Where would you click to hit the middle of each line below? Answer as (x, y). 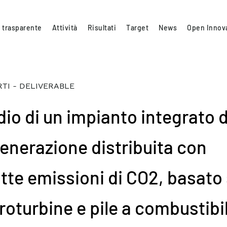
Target (138, 27)
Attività (65, 27)
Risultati (102, 27)
